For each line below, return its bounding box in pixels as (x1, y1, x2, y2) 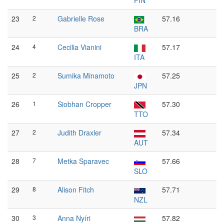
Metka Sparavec (57, 156, 109, 166)
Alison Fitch (57, 184, 94, 194)
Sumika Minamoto (57, 70, 114, 80)
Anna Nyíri (57, 213, 90, 223)
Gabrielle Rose (57, 13, 104, 23)
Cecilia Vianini (57, 42, 101, 52)
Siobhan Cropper (57, 99, 111, 109)
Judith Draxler (57, 127, 101, 137)
